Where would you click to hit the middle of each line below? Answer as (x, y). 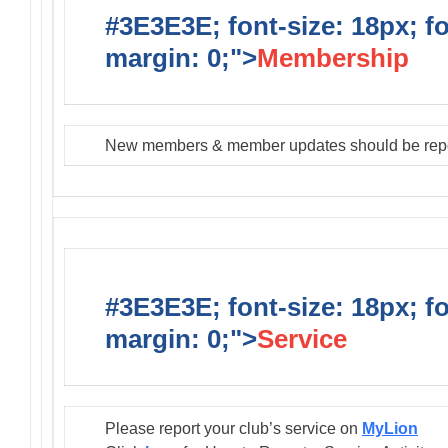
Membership (333, 58)
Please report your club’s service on (233, 428)
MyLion (390, 428)
